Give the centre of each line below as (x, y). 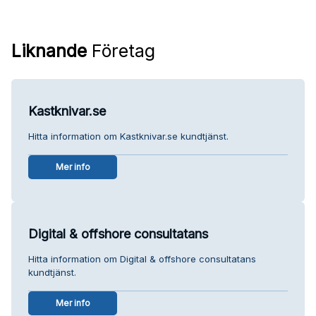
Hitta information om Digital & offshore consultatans (142, 259)
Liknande (49, 50)
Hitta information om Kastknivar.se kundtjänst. (128, 136)
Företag (121, 50)
